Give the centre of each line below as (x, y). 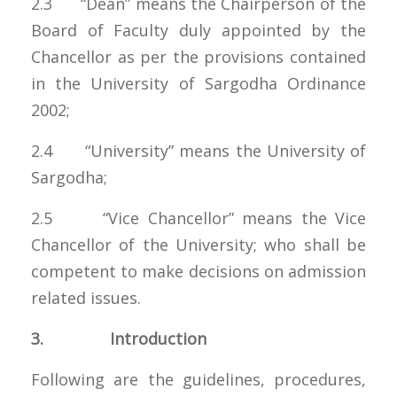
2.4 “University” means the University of (198, 150)
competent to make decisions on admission (198, 271)
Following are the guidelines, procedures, (198, 379)
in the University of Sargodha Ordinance (198, 83)
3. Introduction (119, 338)
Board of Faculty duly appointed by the (198, 30)
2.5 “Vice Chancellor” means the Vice (198, 218)
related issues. (86, 297)
